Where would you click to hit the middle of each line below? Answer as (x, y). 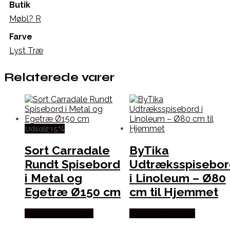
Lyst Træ (26, 51)
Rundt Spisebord (72, 164)
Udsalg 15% (45, 128)
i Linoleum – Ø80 (177, 178)
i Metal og (53, 178)
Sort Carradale (67, 150)
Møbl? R (25, 19)
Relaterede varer (59, 78)
